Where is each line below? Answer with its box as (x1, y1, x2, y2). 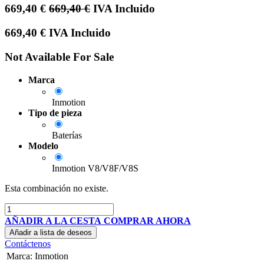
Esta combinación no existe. (5, 183, 108, 193)
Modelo (28, 140, 58, 151)
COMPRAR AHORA (104, 215, 191, 226)
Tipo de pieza (28, 107, 82, 118)
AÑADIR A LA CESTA (5, 215, 101, 226)
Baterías (52, 130, 82, 140)
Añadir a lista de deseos (9, 227, 92, 237)
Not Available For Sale (5, 50, 114, 63)
